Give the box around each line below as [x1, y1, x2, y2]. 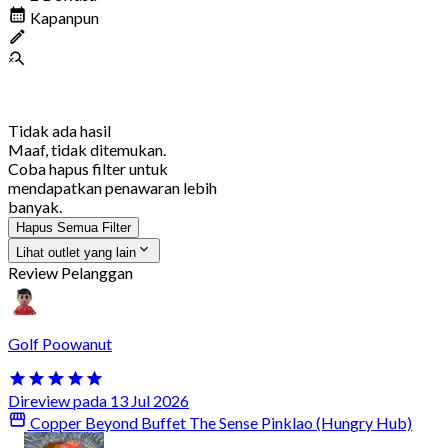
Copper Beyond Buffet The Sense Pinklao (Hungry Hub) [27, 413, 413, 433]
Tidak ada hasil [8, 120, 111, 140]
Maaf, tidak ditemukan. [8, 139, 166, 159]
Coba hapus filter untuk [8, 158, 168, 178]
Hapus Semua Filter [16, 219, 131, 235]
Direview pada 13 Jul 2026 [8, 391, 189, 411]
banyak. [8, 196, 62, 216]
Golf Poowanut [8, 333, 112, 353]
